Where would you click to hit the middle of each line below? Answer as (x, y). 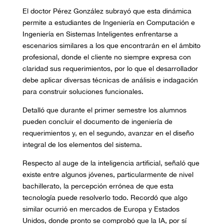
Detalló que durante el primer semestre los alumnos (104, 110)
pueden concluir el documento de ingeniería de (97, 122)
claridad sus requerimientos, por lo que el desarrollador (110, 69)
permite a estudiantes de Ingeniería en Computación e (108, 23)
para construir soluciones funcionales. (83, 92)
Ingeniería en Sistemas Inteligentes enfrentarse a (100, 34)
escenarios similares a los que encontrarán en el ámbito (111, 46)
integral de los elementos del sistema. (82, 145)
